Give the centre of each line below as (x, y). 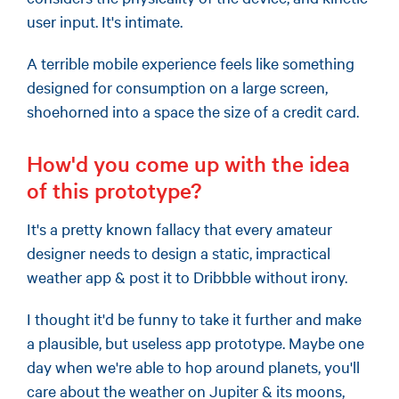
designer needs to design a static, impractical (179, 252)
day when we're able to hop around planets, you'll (193, 366)
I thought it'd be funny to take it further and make (194, 318)
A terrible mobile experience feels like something (191, 63)
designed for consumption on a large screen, (177, 87)
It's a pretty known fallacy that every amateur (179, 228)
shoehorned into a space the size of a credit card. (193, 111)
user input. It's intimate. (105, 21)
